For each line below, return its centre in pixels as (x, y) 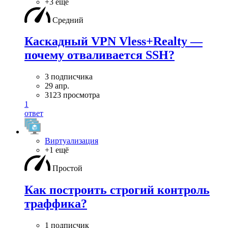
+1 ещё (57, 150)
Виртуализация (72, 141)
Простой (67, 168)
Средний (68, 20)
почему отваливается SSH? (99, 55)
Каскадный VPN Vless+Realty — (113, 41)
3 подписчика (69, 77)
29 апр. (57, 86)
